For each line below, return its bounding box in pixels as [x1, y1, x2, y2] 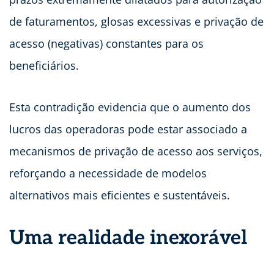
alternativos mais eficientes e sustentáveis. [9, 188, 230, 203]
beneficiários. [9, 58, 79, 73]
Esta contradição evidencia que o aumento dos [9, 100, 251, 115]
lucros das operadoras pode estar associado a [9, 122, 247, 137]
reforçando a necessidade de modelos [9, 166, 207, 181]
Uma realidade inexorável [9, 226, 247, 250]
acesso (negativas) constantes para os [9, 36, 204, 51]
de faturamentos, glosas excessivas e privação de [9, 14, 264, 29]
